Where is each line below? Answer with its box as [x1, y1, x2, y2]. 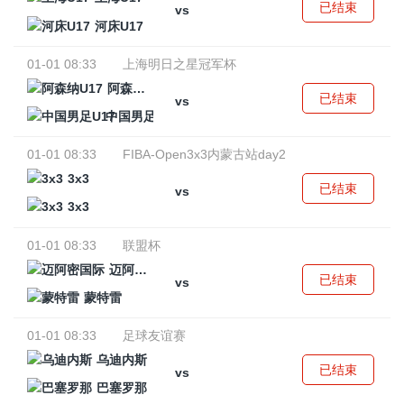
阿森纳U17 [107, 81, 133, 96]
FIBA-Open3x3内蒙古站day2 [123, 147, 286, 162]
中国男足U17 [106, 108, 179, 124]
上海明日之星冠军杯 [123, 56, 236, 71]
